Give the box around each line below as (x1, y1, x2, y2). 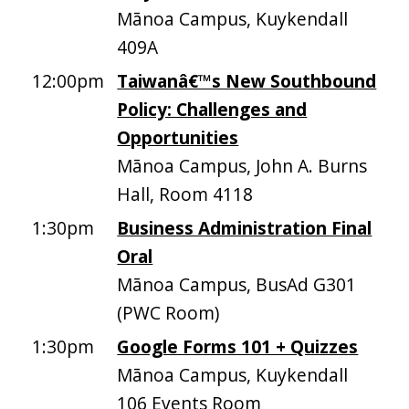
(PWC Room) (117, 300, 220, 326)
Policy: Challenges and (117, 97, 308, 122)
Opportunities (117, 125, 239, 151)
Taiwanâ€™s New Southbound (117, 68, 377, 94)
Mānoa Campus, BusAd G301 (117, 272, 357, 298)
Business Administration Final (117, 215, 372, 241)
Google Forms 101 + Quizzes (117, 334, 359, 360)
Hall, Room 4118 (117, 182, 254, 207)
